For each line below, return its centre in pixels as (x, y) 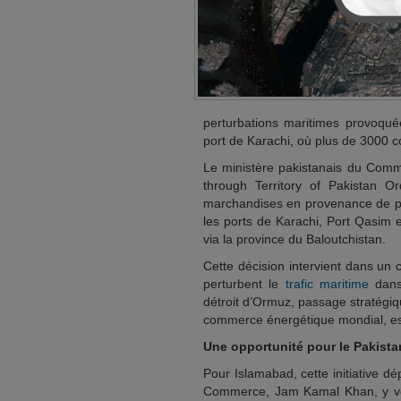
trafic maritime (327, 284)
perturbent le (244, 284)
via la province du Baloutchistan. (294, 239)
